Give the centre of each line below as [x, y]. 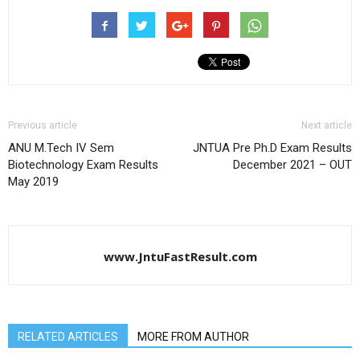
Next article [327, 126]
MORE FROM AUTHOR [193, 337]
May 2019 [33, 182]
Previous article [43, 126]
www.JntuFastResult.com [180, 257]
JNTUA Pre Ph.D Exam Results [272, 148]
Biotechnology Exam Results [83, 165]
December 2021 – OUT [292, 165]
